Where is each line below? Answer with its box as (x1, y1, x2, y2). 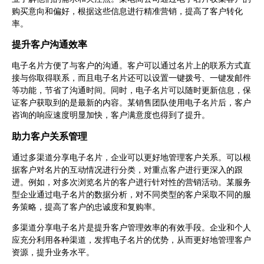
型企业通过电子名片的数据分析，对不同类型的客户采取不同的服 (12, 190, 251, 200)
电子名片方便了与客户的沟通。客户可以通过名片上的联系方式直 (12, 61, 251, 71)
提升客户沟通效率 (12, 38, 87, 50)
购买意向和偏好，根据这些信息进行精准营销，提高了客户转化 (12, 6, 243, 16)
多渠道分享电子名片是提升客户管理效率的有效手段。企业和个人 (12, 223, 251, 233)
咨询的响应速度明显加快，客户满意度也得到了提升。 (12, 111, 210, 120)
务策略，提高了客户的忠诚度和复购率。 (12, 203, 160, 212)
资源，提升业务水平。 (12, 248, 94, 258)
